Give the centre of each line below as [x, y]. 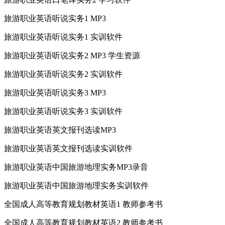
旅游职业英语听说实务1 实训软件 [63, 37]
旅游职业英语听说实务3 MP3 [55, 92]
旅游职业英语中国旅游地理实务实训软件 [76, 185]
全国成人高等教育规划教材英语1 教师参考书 [83, 204]
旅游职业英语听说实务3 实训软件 [63, 111]
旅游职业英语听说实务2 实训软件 [63, 74]
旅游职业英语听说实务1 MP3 [55, 18]
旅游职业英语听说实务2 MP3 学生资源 [72, 55]
